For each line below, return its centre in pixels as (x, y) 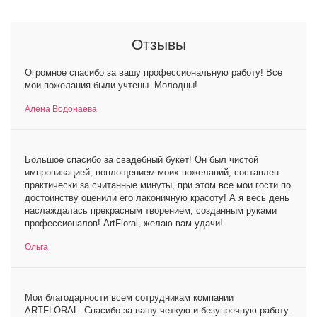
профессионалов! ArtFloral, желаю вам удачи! (124, 223)
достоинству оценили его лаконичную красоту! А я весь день (157, 198)
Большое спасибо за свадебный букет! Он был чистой (142, 160)
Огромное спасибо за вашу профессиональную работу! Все (154, 73)
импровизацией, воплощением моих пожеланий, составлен (152, 172)
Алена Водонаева (61, 109)
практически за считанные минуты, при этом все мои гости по (158, 185)
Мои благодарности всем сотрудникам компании (129, 298)
